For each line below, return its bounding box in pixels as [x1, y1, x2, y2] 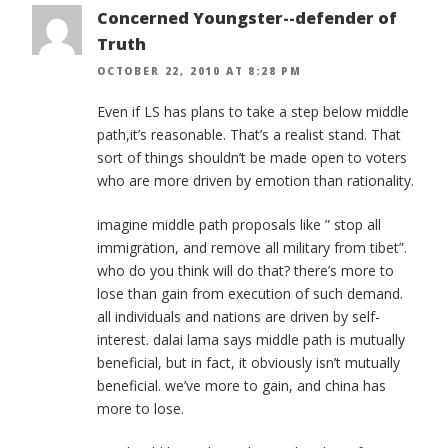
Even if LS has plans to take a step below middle [97, 102, 409, 122]
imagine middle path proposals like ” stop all [97, 215, 381, 235]
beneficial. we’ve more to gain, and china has [97, 376, 386, 396]
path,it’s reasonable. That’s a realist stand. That [97, 125, 401, 145]
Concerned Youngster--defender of [97, 7, 397, 30]
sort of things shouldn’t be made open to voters [97, 148, 407, 168]
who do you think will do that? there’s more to [97, 261, 394, 281]
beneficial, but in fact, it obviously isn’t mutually [97, 353, 400, 373]
